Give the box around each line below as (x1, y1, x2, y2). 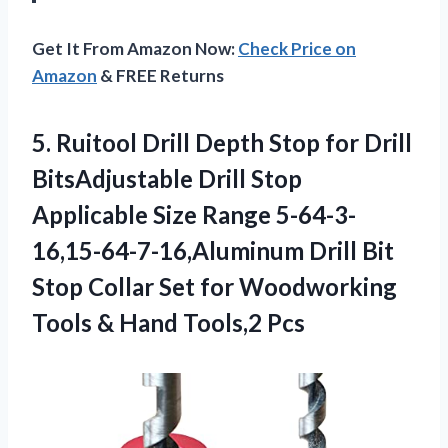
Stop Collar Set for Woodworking (32, 271, 397, 301)
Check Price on (238, 37, 356, 59)
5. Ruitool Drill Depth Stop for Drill (32, 127, 412, 157)
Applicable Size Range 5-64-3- (32, 199, 356, 229)
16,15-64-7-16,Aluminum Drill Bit (32, 235, 394, 265)
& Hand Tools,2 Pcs (97, 307, 305, 337)
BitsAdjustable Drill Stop (32, 163, 302, 193)
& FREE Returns (97, 64, 224, 86)
